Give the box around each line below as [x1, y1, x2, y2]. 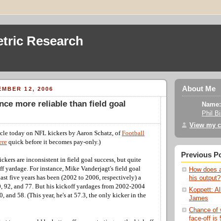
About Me [182, 85, 216, 93]
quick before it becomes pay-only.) [7, 138, 101, 146]
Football [122, 129, 145, 137]
